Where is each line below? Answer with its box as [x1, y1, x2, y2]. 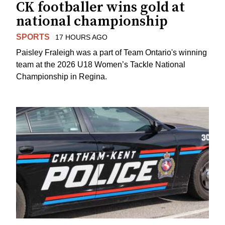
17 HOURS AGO [55, 33, 107, 42]
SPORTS [16, 33, 50, 42]
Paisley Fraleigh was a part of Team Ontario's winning [16, 48, 207, 57]
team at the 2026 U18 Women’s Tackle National [16, 60, 185, 69]
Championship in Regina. [16, 72, 107, 81]
